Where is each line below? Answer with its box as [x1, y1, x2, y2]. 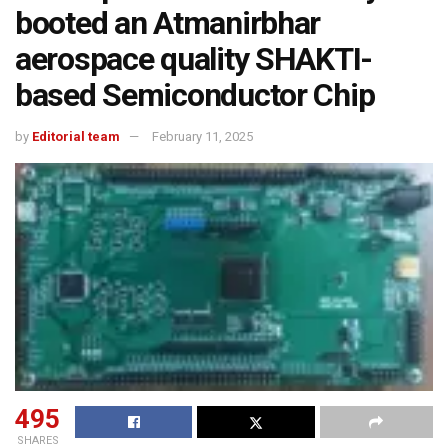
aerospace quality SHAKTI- [15, 40, 372, 79]
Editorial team [32, 129, 120, 145]
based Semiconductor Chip [15, 76, 375, 115]
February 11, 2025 [152, 129, 253, 145]
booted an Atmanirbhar [15, 4, 321, 43]
